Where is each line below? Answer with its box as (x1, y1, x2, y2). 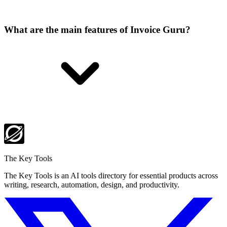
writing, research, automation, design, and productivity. (4, 180, 179, 189)
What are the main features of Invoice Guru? (4, 24, 191, 35)
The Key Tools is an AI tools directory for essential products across (4, 171, 218, 180)
